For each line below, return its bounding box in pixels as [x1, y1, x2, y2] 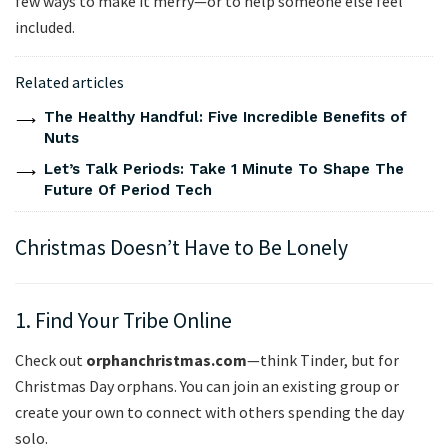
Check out [15, 349, 86, 370]
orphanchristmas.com [86, 349, 247, 370]
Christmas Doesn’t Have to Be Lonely [15, 234, 348, 262]
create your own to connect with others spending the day [15, 401, 404, 422]
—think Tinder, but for [247, 349, 399, 370]
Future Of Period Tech [43, 180, 212, 199]
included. [15, 16, 75, 37]
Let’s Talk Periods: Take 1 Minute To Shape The [43, 159, 404, 178]
